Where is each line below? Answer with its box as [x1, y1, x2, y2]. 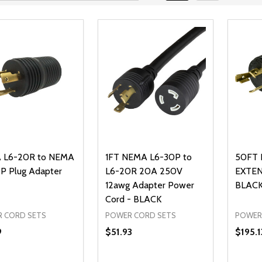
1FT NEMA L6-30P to [105, 151, 192, 163]
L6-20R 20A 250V [105, 166, 182, 177]
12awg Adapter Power [105, 180, 194, 191]
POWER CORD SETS [105, 211, 176, 220]
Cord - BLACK [105, 194, 161, 205]
